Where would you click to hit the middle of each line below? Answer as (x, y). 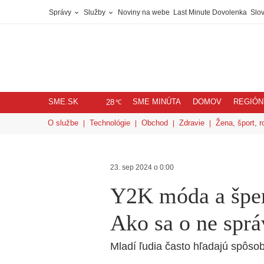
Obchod (155, 123)
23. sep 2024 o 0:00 (142, 167)
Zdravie (192, 123)
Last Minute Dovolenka (210, 12)
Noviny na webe (144, 12)
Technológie (110, 123)
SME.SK (63, 102)
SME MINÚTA (157, 102)
